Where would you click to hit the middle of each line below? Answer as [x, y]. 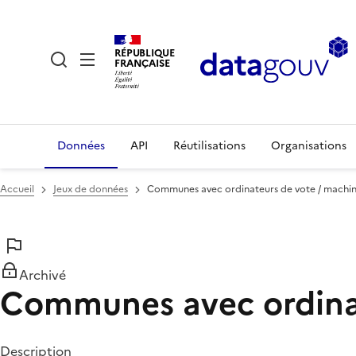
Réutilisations [209, 146]
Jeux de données [91, 189]
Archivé [43, 275]
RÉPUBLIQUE [145, 52]
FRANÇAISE [142, 63]
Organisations [309, 146]
